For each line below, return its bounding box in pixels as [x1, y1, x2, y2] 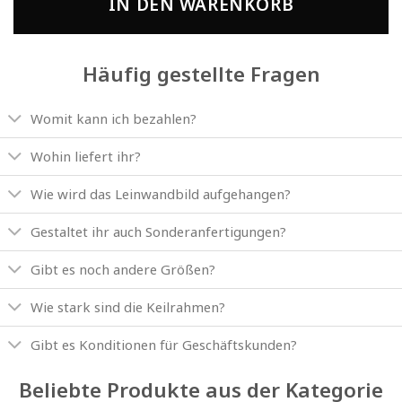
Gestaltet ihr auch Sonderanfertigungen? [31, 222, 287, 240]
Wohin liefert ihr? [31, 146, 142, 165]
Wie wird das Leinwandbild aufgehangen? [31, 184, 292, 203]
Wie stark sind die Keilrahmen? [31, 297, 226, 316]
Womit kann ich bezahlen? [31, 109, 197, 127]
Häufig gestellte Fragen [82, 60, 320, 88]
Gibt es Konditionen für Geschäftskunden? [31, 335, 298, 354]
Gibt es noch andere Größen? [31, 259, 216, 278]
